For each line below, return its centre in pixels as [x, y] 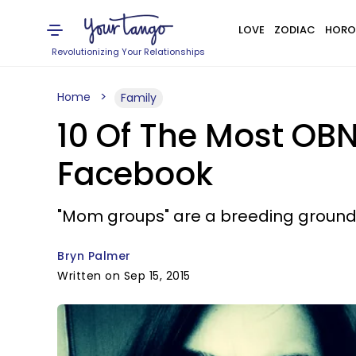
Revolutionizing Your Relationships [129, 52]
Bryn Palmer [94, 256]
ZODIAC [294, 30]
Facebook [135, 174]
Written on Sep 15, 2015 [124, 276]
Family [139, 98]
